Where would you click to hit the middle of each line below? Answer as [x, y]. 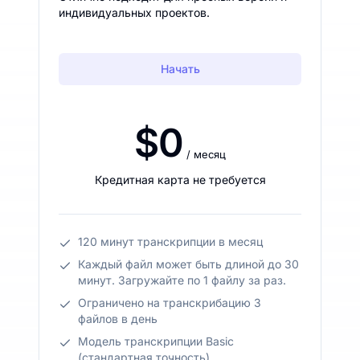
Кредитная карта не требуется [180, 179]
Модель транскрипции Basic [156, 341]
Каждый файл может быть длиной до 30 [188, 264]
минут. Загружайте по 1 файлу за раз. [182, 280]
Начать [180, 68]
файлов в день [118, 318]
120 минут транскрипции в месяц [170, 241]
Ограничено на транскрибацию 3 [170, 302]
